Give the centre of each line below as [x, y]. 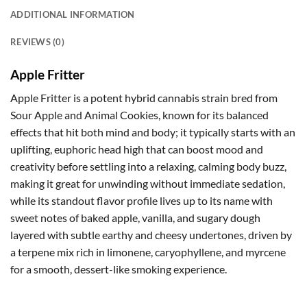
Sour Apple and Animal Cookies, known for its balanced [139, 115]
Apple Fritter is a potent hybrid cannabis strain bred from [144, 98]
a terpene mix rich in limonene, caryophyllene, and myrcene [148, 252]
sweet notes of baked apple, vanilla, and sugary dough [135, 218]
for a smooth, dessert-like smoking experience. [119, 269]
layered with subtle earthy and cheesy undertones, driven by [151, 235]
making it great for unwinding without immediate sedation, [148, 184]
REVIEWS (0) [37, 41]
